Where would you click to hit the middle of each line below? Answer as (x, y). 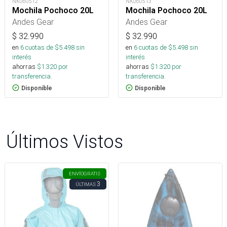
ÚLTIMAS (86, 184)
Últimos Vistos (65, 141)
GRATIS (92, 173)
